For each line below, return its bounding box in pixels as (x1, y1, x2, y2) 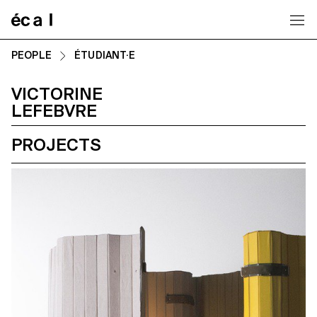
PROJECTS (11, 134, 101, 155)
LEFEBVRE (11, 100, 97, 121)
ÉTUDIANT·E (74, 50, 136, 61)
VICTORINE (11, 83, 103, 104)
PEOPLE (11, 50, 52, 61)
